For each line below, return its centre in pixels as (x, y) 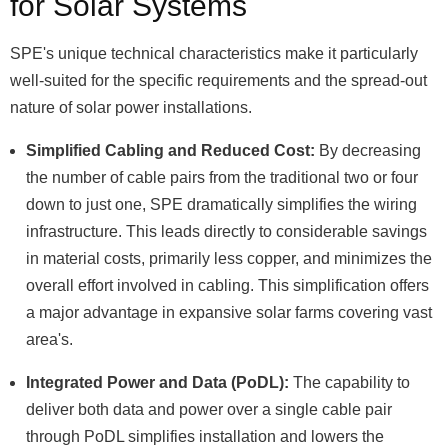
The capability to (349, 382)
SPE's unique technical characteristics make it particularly (214, 53)
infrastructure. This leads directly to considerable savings (226, 231)
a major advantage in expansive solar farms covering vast (229, 312)
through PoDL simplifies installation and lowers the (205, 436)
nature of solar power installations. (131, 107)
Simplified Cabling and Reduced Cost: (170, 150)
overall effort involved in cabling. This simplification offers (227, 285)
